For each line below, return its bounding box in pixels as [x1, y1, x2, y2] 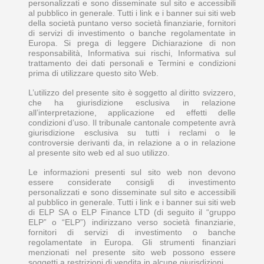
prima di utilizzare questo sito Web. [28, 68, 159, 78]
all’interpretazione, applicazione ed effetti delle [28, 108, 236, 118]
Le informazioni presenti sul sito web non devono [28, 167, 236, 177]
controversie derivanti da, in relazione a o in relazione [28, 138, 236, 148]
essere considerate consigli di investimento [28, 177, 236, 187]
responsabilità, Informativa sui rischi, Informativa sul [28, 48, 236, 58]
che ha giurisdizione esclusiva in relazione [28, 98, 236, 108]
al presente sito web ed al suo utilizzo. [28, 148, 170, 158]
